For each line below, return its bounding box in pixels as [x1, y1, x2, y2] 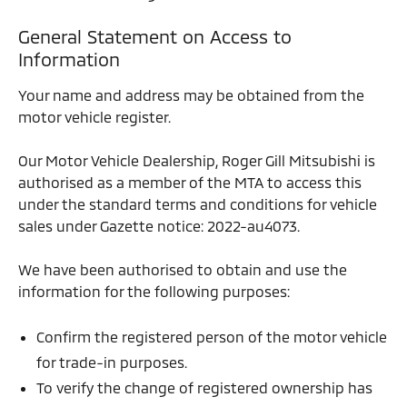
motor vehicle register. [18, 108, 171, 125]
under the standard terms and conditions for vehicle [18, 195, 377, 213]
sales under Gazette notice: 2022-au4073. [18, 217, 300, 234]
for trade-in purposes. [36, 353, 187, 371]
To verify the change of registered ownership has [36, 379, 372, 396]
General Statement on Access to [18, 25, 292, 47]
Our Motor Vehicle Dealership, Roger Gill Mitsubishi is [18, 152, 375, 169]
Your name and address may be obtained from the [18, 86, 364, 104]
